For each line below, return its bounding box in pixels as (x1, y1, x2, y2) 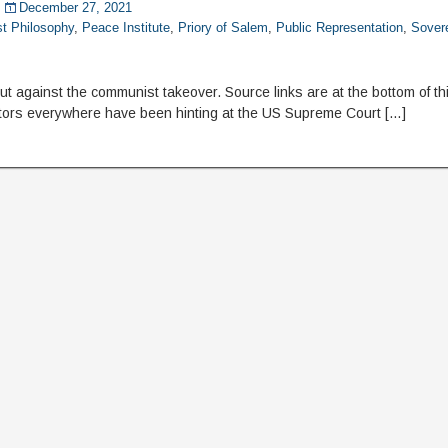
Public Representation (276, 20, 404, 35)
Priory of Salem (178, 20, 269, 35)
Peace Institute (82, 20, 171, 35)
